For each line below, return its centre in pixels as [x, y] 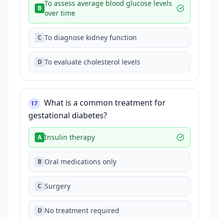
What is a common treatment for [105, 103]
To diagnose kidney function [91, 37]
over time [60, 13]
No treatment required [82, 210]
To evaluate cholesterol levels [92, 62]
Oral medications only [80, 162]
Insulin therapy [70, 137]
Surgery [57, 186]
